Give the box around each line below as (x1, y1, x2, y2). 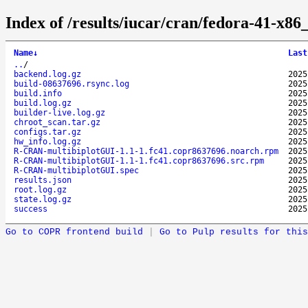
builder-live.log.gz (14, 107, 105, 118)
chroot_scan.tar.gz (14, 117, 100, 127)
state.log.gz (14, 194, 71, 204)
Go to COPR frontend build (5, 226, 143, 237)
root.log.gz (14, 184, 67, 195)
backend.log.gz (14, 69, 81, 79)
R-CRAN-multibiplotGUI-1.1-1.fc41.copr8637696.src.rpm (14, 155, 264, 166)
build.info (14, 88, 62, 98)
